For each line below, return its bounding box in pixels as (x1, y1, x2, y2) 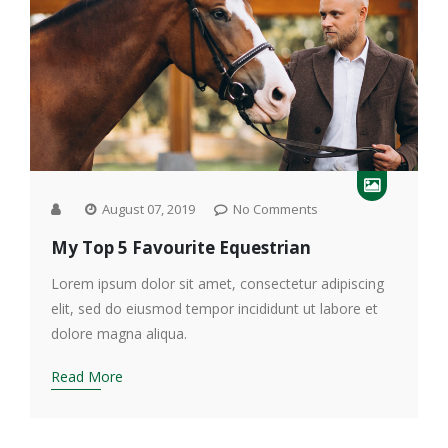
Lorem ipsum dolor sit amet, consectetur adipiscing (51, 274, 384, 294)
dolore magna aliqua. (51, 324, 187, 344)
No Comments (230, 200, 318, 219)
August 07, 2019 (99, 200, 195, 219)
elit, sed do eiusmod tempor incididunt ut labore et (51, 299, 378, 319)
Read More (51, 367, 123, 387)
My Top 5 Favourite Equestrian (51, 236, 311, 260)
